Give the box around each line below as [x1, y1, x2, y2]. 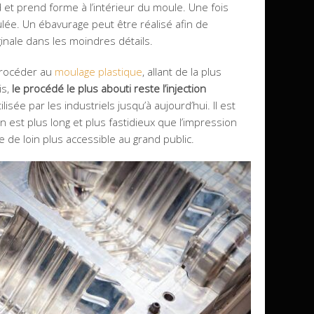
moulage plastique [55, 64, 142, 78]
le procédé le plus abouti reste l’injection [12, 81, 206, 95]
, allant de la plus [142, 64, 221, 78]
